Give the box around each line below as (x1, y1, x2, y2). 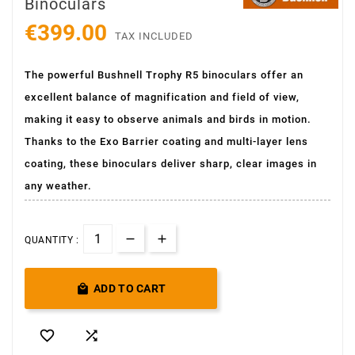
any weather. (25, 179, 92, 192)
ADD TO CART (94, 281, 166, 295)
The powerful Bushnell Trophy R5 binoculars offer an (25, 68, 303, 81)
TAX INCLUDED (115, 29, 193, 42)
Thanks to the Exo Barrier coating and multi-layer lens (25, 135, 308, 147)
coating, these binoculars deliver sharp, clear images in (25, 157, 317, 170)
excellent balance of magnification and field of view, (25, 90, 300, 103)
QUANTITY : (25, 234, 78, 246)
